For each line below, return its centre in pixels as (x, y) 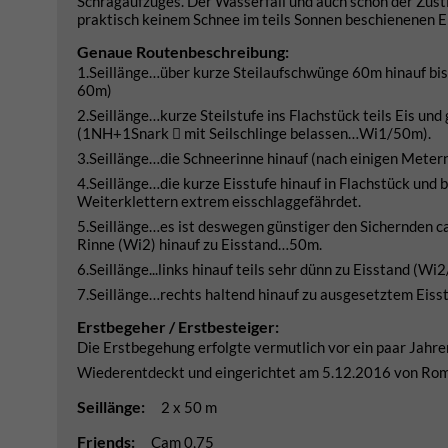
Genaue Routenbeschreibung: (183, 51)
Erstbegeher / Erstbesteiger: (178, 326)
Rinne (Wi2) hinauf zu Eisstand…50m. (199, 244)
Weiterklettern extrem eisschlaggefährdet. (219, 201)
